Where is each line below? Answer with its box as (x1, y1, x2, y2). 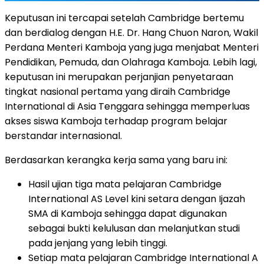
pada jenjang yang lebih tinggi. (28, 236, 167, 250)
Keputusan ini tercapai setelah (5, 11, 148, 25)
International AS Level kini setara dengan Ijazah (28, 192, 245, 206)
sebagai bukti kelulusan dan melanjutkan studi (28, 221, 240, 235)
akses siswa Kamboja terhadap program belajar (5, 114, 227, 128)
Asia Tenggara (77, 99, 144, 113)
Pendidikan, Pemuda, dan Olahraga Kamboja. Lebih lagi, (5, 55, 257, 69)
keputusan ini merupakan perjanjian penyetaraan (5, 70, 233, 84)
